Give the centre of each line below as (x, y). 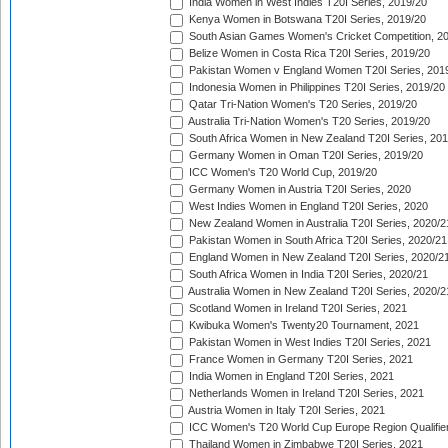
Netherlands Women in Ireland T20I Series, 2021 (305, 393)
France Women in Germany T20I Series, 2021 (299, 359)
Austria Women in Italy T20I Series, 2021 (285, 410)
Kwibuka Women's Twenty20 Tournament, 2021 (302, 325)
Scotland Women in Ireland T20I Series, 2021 (296, 308)
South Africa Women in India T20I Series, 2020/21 (307, 274)
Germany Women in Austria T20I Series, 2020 (298, 189)
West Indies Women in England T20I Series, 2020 (307, 206)
